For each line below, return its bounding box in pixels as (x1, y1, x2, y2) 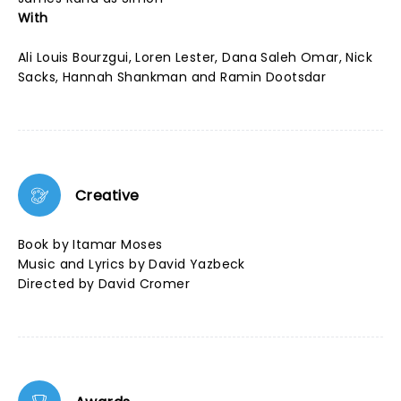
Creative (75, 184, 140, 206)
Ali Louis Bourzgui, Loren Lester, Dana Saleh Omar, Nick (18, 48, 373, 66)
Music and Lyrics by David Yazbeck (18, 255, 245, 273)
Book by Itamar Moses (18, 235, 166, 253)
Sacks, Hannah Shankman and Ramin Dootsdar (18, 68, 327, 86)
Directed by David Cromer (18, 275, 191, 293)
